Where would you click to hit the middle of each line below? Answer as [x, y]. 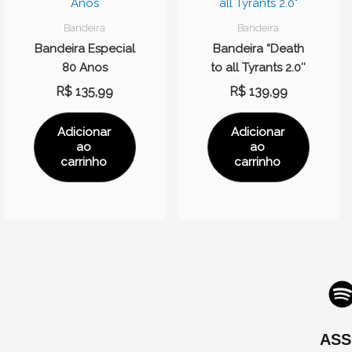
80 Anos [84, 68]
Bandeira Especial [84, 49]
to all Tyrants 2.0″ [258, 68]
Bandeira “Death [258, 49]
